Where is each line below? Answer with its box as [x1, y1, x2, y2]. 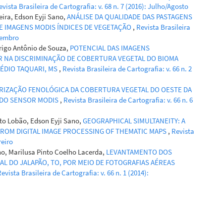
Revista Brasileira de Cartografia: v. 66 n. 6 [63, 95, 193, 105]
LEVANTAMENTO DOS [106, 147, 172, 157]
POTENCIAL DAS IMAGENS [70, 43, 150, 53]
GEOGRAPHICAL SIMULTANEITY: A [83, 115, 185, 125]
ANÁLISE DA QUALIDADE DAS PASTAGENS [67, 11, 192, 21]
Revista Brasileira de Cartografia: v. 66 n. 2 [62, 63, 192, 73]
